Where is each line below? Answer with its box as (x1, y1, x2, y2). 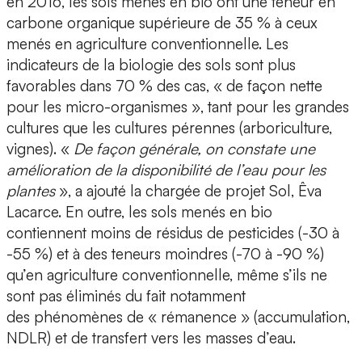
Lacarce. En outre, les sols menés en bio (6, 202, 272, 222)
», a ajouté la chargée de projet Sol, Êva (55, 181, 322, 201)
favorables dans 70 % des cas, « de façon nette (6, 76, 322, 96)
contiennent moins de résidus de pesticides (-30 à (6, 223, 339, 243)
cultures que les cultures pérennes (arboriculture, (6, 118, 332, 138)
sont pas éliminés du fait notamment (6, 286, 246, 306)
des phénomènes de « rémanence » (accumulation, (6, 307, 350, 327)
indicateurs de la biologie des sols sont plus (6, 55, 296, 75)
